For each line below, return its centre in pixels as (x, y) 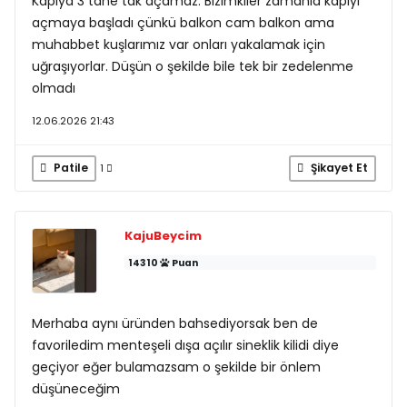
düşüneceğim (75, 389)
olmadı (53, 88)
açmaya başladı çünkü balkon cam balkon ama (183, 22)
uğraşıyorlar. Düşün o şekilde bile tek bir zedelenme (192, 66)
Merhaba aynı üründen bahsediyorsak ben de (174, 323)
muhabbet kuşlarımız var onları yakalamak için (178, 44)
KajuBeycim (163, 235)
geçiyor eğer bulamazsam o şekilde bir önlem (176, 367)
